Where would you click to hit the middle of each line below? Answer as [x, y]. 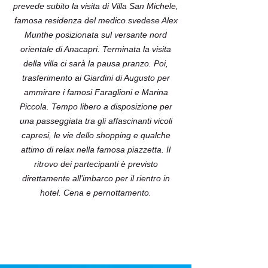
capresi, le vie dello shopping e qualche [96, 135]
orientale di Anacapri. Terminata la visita [96, 49]
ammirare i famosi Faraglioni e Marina [96, 92]
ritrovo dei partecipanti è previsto [96, 164]
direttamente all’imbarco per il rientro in [96, 178]
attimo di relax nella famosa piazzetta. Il [96, 150]
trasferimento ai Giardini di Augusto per [96, 78]
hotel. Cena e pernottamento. [96, 193]
